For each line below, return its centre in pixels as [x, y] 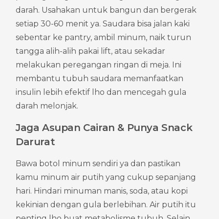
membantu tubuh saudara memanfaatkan [99, 78]
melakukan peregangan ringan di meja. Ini [99, 65]
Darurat [35, 142]
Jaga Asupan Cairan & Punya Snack [104, 127]
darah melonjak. [47, 106]
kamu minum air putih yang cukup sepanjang [106, 177]
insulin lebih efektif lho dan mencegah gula [101, 92]
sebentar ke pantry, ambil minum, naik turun [103, 37]
